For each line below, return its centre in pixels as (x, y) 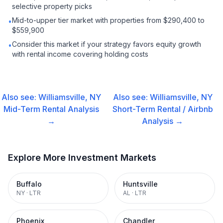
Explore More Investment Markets (82, 158)
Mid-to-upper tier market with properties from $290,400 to (108, 20)
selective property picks (52, 6)
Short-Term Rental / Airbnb (163, 109)
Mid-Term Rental (34, 109)
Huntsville (140, 184)
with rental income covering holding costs (80, 54)
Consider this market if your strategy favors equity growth (107, 44)
